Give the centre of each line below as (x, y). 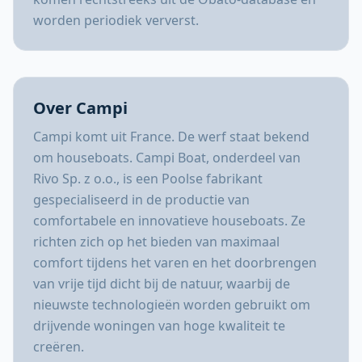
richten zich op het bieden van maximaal (156, 242)
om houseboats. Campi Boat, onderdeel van (167, 158)
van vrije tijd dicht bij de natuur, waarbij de (162, 284)
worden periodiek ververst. (116, 20)
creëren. (59, 347)
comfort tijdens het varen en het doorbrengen (175, 263)
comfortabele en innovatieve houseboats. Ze (169, 221)
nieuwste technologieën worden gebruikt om (172, 305)
